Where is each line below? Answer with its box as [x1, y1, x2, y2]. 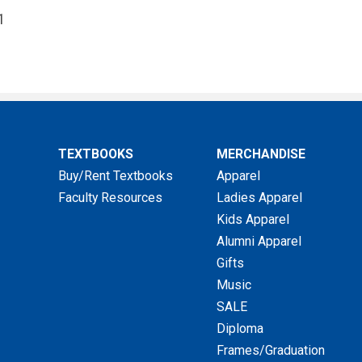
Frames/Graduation [217, 342, 326, 358]
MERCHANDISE [217, 145, 306, 162]
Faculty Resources [58, 189, 163, 205]
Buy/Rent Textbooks [58, 167, 174, 183]
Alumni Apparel [217, 233, 302, 249]
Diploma [217, 320, 264, 336]
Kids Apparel [217, 211, 290, 227]
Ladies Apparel [217, 189, 303, 205]
